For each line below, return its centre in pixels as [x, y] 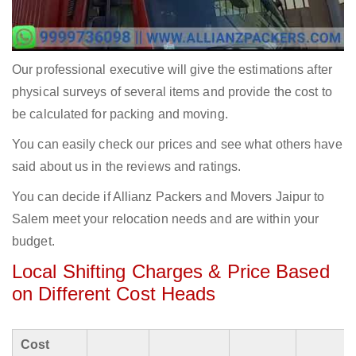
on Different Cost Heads [114, 294]
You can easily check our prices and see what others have [177, 145]
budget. [33, 242]
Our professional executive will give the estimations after [172, 70]
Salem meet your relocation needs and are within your [166, 219]
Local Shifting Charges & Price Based [171, 272]
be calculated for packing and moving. [120, 114]
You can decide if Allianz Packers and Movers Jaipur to [168, 197]
